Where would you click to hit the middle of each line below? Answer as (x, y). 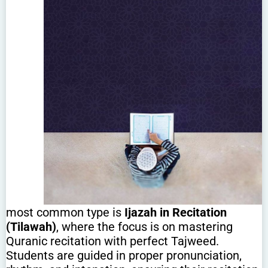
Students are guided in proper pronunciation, (124, 255)
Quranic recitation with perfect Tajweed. (112, 241)
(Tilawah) (31, 226)
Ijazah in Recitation (176, 212)
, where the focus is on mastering (144, 226)
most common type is (65, 212)
